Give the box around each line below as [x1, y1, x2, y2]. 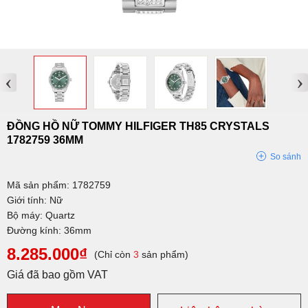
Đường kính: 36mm [7, 224, 91, 236]
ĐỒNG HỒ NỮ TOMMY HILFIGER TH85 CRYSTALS [7, 120, 269, 132]
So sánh [270, 151, 301, 162]
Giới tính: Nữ [7, 194, 63, 206]
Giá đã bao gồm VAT [7, 268, 108, 280]
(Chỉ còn [94, 248, 133, 260]
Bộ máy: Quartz [7, 209, 75, 221]
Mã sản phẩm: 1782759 [7, 179, 111, 190]
